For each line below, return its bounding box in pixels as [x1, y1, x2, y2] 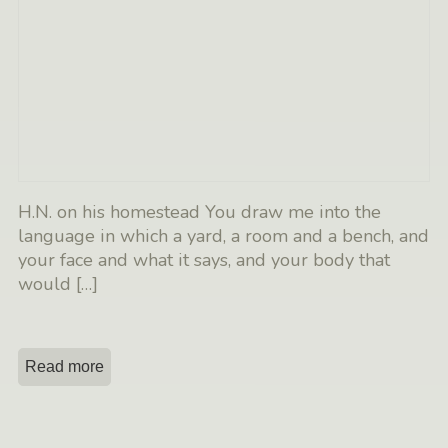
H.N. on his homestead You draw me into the [18, 200, 382, 225]
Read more [25, 358, 105, 376]
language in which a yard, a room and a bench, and [18, 224, 430, 249]
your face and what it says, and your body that [18, 248, 391, 273]
